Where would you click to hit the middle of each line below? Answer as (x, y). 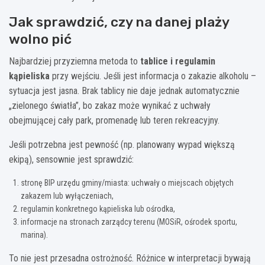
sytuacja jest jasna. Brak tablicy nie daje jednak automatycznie (124, 91)
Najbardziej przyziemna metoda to (75, 61)
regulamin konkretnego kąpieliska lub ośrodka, (98, 209)
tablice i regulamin (178, 61)
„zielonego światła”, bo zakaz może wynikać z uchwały (110, 105)
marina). (34, 235)
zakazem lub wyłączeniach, (67, 195)
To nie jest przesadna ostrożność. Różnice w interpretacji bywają (130, 258)
